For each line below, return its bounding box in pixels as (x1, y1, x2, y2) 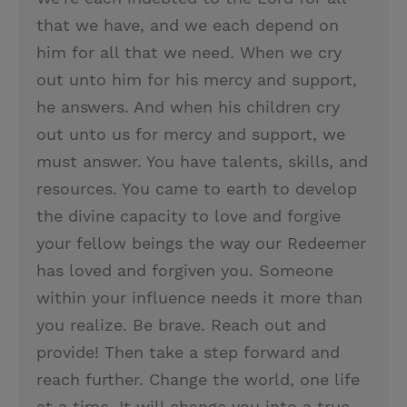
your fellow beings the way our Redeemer (36, 233, 366, 253)
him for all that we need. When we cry (36, 43, 342, 62)
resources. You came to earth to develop (36, 179, 357, 198)
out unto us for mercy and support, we (36, 124, 345, 144)
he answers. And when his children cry (36, 97, 340, 116)
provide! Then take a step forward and (36, 342, 340, 362)
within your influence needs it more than (36, 288, 362, 307)
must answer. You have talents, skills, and (36, 152, 368, 171)
